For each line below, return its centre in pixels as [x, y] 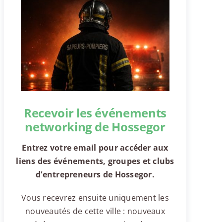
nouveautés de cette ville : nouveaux [95, 211]
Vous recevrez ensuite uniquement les [95, 197]
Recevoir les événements [95, 112]
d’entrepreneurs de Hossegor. [95, 174]
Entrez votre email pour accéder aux [95, 147]
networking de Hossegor [95, 126]
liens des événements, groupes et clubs [95, 161]
